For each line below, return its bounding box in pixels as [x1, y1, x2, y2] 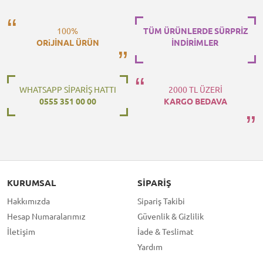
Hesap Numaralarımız [7, 211, 86, 221]
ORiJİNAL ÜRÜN [36, 38, 99, 48]
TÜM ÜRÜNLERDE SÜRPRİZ [143, 26, 248, 36]
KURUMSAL [7, 177, 56, 188]
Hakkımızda [7, 196, 50, 206]
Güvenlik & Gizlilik [137, 211, 204, 221]
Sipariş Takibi [137, 196, 185, 206]
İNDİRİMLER [171, 38, 220, 48]
